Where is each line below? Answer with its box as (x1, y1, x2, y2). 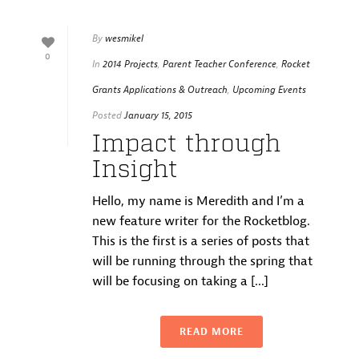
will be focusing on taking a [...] (92, 273, 268, 290)
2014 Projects (103, 58, 158, 71)
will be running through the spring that (92, 253, 313, 270)
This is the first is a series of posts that (92, 233, 309, 250)
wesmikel (105, 32, 143, 46)
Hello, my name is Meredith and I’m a (92, 193, 305, 210)
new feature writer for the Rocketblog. (92, 213, 310, 230)
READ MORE (179, 325, 244, 339)
